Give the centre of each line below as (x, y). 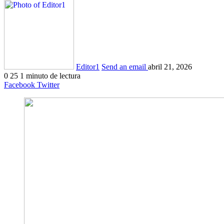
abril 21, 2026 (170, 66)
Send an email (124, 66)
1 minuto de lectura (50, 75)
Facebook (19, 84)
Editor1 (88, 66)
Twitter (48, 84)
